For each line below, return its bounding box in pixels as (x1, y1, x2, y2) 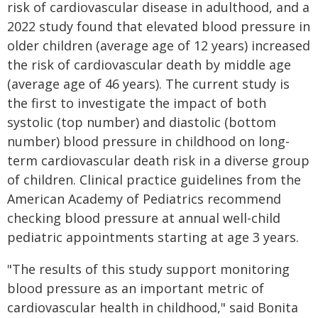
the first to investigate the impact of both (7, 94, 266, 111)
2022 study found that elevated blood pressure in (7, 18, 310, 35)
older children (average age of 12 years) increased (7, 37, 310, 54)
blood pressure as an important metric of (7, 280, 264, 297)
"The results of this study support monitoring (7, 261, 290, 278)
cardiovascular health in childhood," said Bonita (7, 299, 298, 316)
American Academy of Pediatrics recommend (7, 190, 281, 207)
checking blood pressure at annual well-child (7, 209, 280, 226)
